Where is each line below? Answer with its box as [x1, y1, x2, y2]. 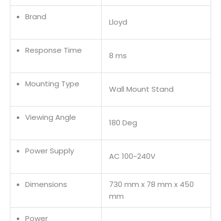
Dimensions [25, 179, 67, 189]
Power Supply [25, 145, 74, 156]
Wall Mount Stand [109, 83, 174, 94]
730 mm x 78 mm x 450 [109, 179, 194, 189]
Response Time [25, 44, 82, 55]
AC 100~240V [109, 150, 155, 161]
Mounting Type [25, 78, 79, 89]
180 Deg [109, 117, 137, 128]
